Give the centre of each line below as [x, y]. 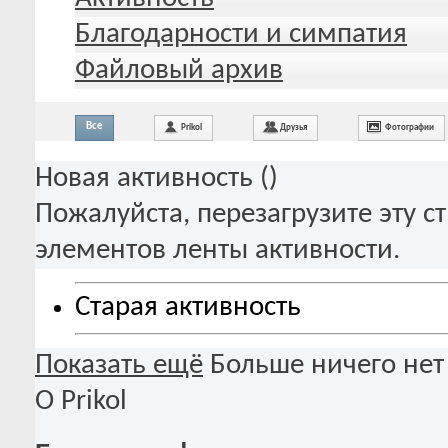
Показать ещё [119, 365]
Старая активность [188, 308]
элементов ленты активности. [217, 250]
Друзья [293, 127]
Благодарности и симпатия [241, 34]
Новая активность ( [152, 178]
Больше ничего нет [327, 365]
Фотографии [409, 127]
